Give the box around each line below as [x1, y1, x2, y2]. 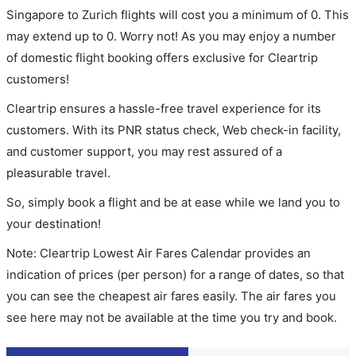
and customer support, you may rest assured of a [6, 144, 282, 159]
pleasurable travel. [6, 165, 110, 180]
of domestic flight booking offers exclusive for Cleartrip [6, 50, 318, 65]
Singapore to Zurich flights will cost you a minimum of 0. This [6, 7, 349, 22]
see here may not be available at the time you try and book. [6, 310, 337, 325]
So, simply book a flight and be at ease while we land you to [6, 195, 340, 210]
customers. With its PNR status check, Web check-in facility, [6, 122, 341, 137]
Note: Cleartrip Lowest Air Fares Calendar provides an [6, 246, 311, 261]
